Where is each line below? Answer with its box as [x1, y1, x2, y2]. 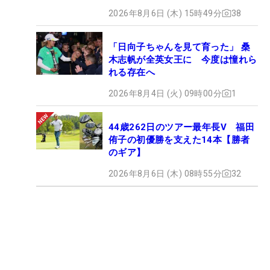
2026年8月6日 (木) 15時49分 [108, 8, 222, 18]
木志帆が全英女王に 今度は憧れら [108, 54, 257, 65]
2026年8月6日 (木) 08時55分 [108, 168, 222, 178]
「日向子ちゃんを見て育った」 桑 [108, 41, 251, 52]
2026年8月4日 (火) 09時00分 [108, 88, 222, 98]
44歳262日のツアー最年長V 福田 [108, 121, 255, 133]
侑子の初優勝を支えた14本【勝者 [108, 134, 250, 145]
